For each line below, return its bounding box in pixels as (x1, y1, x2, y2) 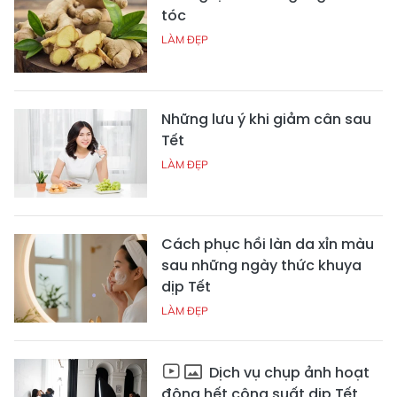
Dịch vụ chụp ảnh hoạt (206, 362, 370, 383)
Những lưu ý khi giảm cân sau (161, 108, 371, 129)
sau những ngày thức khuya (161, 254, 362, 276)
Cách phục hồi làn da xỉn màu (161, 233, 374, 254)
